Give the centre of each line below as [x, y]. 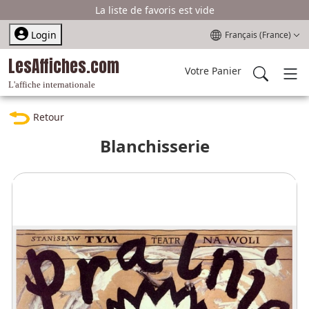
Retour [47, 117]
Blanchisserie [154, 146]
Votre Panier [213, 71]
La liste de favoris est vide [154, 10]
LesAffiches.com [64, 67]
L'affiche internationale [52, 85]
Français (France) [258, 35]
